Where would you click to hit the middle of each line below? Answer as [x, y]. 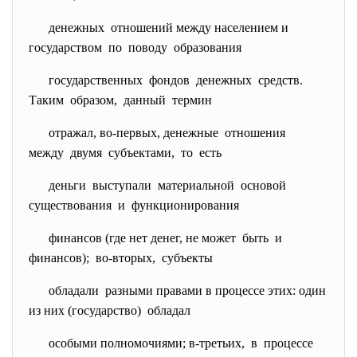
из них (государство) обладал [110, 310]
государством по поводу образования [135, 47]
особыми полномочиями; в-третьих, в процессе [182, 343]
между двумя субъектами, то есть [125, 153]
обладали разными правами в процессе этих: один [187, 290]
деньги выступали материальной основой [169, 185]
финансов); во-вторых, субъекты [121, 258]
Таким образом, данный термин [120, 100]
